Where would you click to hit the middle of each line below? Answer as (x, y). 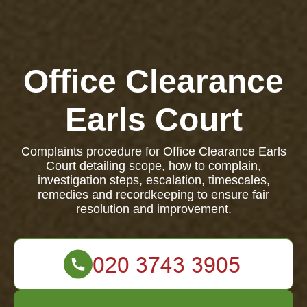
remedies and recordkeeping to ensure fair (153, 195)
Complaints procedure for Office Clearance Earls (153, 151)
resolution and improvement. (153, 209)
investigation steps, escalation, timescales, (153, 180)
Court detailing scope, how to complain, (153, 166)
